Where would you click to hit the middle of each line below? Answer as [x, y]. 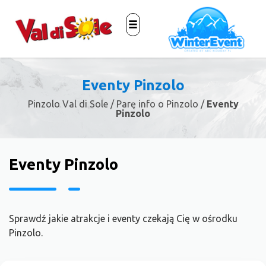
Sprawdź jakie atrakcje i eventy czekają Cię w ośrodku [123, 219]
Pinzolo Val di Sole [68, 104]
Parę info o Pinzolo [157, 104]
